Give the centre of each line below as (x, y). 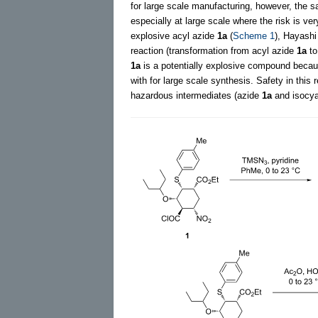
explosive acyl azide (174, 35)
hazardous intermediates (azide (196, 95)
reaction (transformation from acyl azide (214, 50)
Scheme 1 (254, 35)
